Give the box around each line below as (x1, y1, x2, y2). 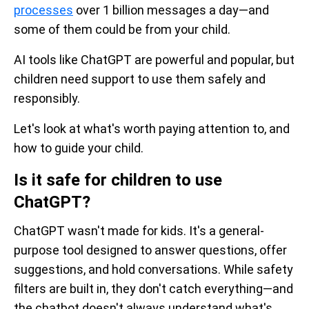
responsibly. (14, 90, 80, 106)
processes (14, 2, 73, 17)
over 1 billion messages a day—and (73, 2, 269, 17)
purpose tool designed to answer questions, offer (14, 242, 287, 257)
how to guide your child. (14, 140, 143, 155)
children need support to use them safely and (14, 71, 266, 86)
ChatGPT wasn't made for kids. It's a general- (14, 223, 264, 238)
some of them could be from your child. (14, 21, 230, 37)
